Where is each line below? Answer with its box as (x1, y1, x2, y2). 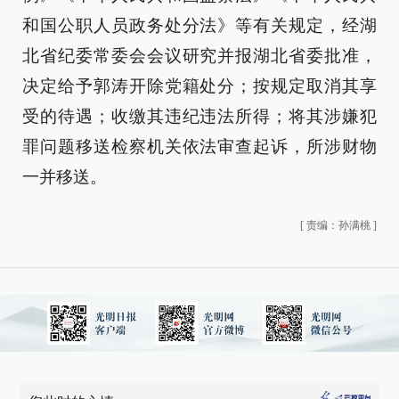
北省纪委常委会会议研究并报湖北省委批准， (22, 46, 377, 65)
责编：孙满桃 (306, 219, 370, 232)
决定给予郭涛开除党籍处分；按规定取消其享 (22, 77, 377, 95)
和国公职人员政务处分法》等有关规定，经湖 (22, 16, 377, 35)
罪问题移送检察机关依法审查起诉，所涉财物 (22, 137, 377, 156)
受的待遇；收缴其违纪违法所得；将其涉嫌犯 (22, 107, 377, 126)
